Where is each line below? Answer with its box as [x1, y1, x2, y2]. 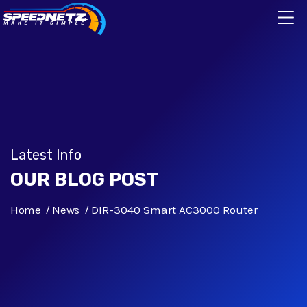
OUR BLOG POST [10, 169, 159, 191]
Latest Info [10, 146, 82, 163]
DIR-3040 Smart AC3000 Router [90, 203, 258, 217]
